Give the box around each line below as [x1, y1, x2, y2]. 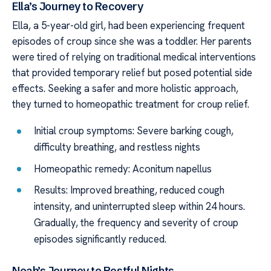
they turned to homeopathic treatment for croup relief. [12, 97, 249, 111]
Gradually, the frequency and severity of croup [34, 215, 239, 229]
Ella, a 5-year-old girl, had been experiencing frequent [12, 18, 245, 32]
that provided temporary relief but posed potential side [12, 65, 252, 79]
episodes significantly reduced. [34, 232, 167, 246]
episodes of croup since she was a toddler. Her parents [12, 34, 252, 48]
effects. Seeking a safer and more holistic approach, [12, 81, 238, 95]
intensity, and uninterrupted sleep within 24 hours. [34, 199, 246, 213]
